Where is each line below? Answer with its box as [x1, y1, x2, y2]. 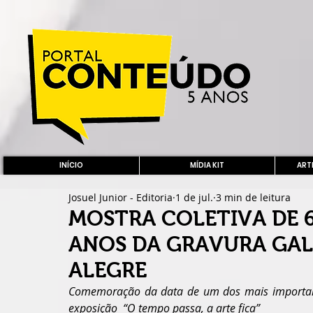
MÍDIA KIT [190, 160, 224, 170]
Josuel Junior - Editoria [68, 190, 173, 204]
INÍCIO [59, 160, 83, 170]
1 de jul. [175, 190, 213, 204]
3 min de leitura [216, 190, 291, 204]
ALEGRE [68, 259, 147, 282]
